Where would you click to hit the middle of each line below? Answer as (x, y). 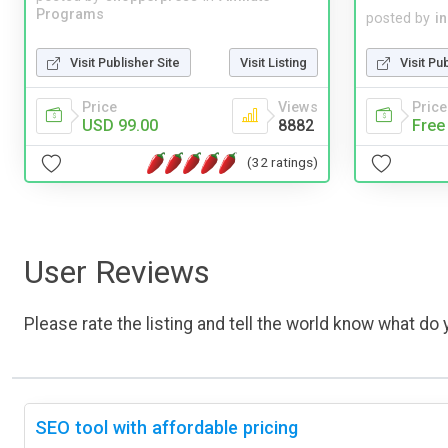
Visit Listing (273, 62)
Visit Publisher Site (125, 62)
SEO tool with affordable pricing (166, 427)
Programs (70, 15)
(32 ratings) (282, 162)
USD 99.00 (120, 125)
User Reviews (117, 271)
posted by (398, 18)
